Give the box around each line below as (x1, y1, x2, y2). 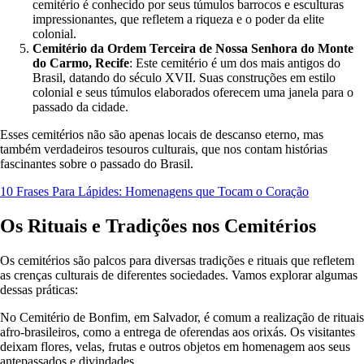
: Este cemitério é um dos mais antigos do (129, 56, 340, 71)
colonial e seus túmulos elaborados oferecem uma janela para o (32, 85, 353, 100)
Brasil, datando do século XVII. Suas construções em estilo (32, 71, 336, 85)
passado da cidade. (32, 100, 128, 115)
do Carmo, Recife (32, 56, 129, 71)
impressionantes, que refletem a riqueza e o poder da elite (32, 12, 324, 27)
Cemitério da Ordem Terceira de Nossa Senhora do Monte (32, 41, 353, 56)
